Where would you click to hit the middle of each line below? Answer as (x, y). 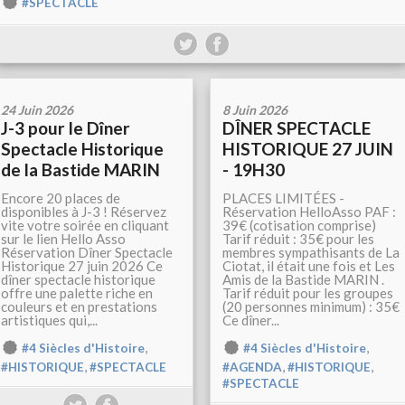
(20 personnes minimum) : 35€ (311, 307)
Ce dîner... (251, 320)
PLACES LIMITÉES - (283, 198)
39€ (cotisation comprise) (299, 226)
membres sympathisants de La (311, 253)
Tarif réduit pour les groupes (308, 293)
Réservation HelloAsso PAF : (309, 212)
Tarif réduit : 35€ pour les (298, 239)
